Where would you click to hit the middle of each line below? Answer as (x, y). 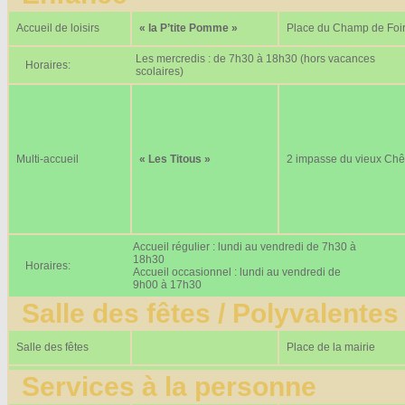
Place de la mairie (331, 347)
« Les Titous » (175, 159)
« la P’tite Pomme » (188, 28)
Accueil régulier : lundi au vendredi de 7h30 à (245, 246)
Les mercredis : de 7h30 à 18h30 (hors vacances (255, 58)
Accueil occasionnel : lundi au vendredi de (237, 272)
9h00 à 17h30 (167, 284)
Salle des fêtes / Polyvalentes (203, 313)
